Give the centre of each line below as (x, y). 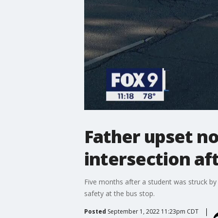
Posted (95, 211)
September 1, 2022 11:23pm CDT (153, 211)
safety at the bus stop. (119, 193)
